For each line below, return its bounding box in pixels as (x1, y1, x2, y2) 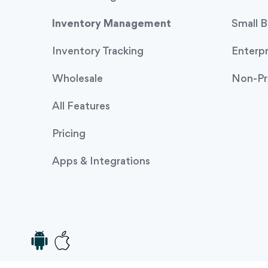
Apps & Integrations (52, 156, 150, 167)
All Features (52, 101, 110, 112)
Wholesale (52, 74, 103, 84)
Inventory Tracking (52, 46, 144, 57)
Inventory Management (52, 19, 171, 29)
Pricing (52, 129, 86, 139)
